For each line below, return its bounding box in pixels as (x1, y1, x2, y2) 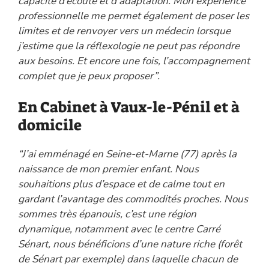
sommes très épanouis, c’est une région (18, 207, 196, 222)
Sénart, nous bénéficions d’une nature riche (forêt (18, 237, 242, 252)
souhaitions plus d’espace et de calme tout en (18, 177, 225, 192)
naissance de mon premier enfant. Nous (18, 162, 199, 177)
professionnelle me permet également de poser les (18, 8, 249, 23)
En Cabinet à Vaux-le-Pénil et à (18, 97, 240, 118)
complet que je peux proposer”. (18, 68, 160, 83)
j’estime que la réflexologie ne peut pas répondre (18, 38, 240, 53)
